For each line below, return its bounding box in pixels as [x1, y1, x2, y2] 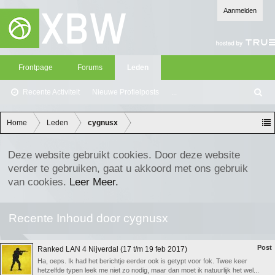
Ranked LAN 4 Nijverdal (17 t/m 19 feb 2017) [37, 245, 187, 254]
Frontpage [18, 63, 53, 72]
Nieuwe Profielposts [92, 88, 159, 96]
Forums [77, 63, 103, 72]
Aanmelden [223, 7, 257, 14]
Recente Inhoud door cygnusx [9, 212, 168, 225]
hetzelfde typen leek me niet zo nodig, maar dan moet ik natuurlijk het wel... [37, 266, 259, 274]
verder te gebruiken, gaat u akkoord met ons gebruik [8, 162, 248, 174]
